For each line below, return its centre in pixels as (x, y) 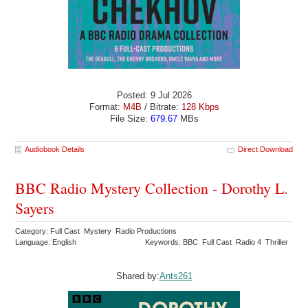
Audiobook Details (55, 149)
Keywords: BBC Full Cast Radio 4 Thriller (218, 242)
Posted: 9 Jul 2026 (154, 96)
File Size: (130, 119)
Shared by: (137, 276)
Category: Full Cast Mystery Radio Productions (97, 231)
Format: (106, 107)
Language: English (46, 242)
